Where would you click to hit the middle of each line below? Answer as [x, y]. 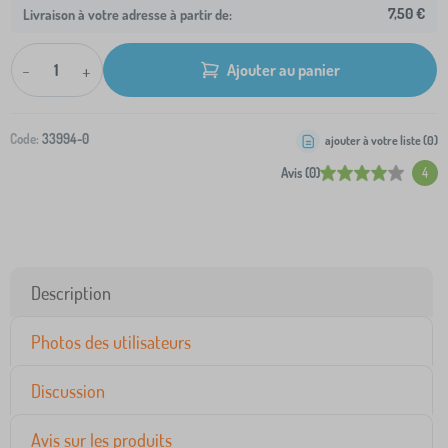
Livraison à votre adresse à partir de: [127, 14]
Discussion [68, 391]
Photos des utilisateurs [111, 342]
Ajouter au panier [283, 69]
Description [71, 293]
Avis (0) [300, 173]
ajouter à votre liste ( [376, 141]
